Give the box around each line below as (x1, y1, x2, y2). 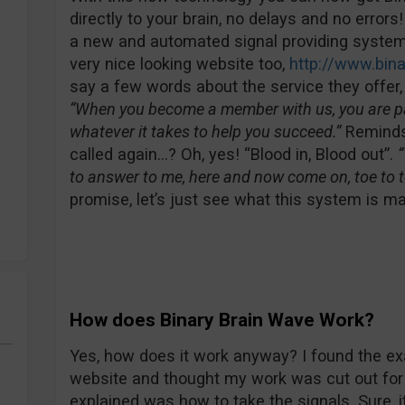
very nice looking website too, (69, 54, 289, 73)
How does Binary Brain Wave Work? (69, 309, 374, 331)
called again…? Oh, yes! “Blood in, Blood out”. (69, 145, 398, 164)
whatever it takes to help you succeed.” (69, 122, 341, 141)
